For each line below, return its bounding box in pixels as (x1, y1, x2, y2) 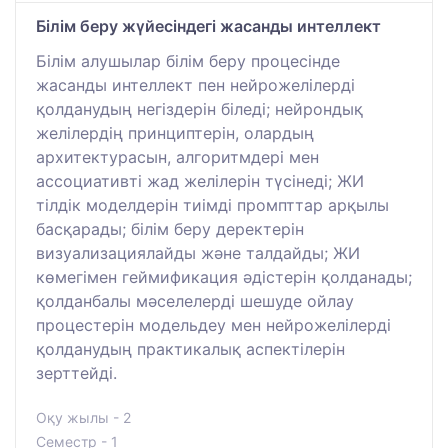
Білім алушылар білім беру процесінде (36, 50, 340, 71)
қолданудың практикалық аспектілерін (36, 338, 345, 359)
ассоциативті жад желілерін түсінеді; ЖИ (36, 170, 364, 191)
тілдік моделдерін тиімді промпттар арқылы (36, 194, 389, 215)
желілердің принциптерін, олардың (36, 122, 314, 143)
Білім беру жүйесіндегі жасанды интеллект (36, 15, 381, 36)
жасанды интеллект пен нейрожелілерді (36, 74, 355, 95)
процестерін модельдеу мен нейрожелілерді (36, 314, 391, 335)
